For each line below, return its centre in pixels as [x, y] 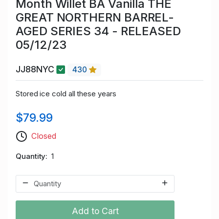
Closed [44, 136]
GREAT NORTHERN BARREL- [95, 17]
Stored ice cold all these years [66, 93]
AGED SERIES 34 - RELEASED [99, 31]
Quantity [31, 156]
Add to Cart [95, 211]
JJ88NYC [36, 69]
